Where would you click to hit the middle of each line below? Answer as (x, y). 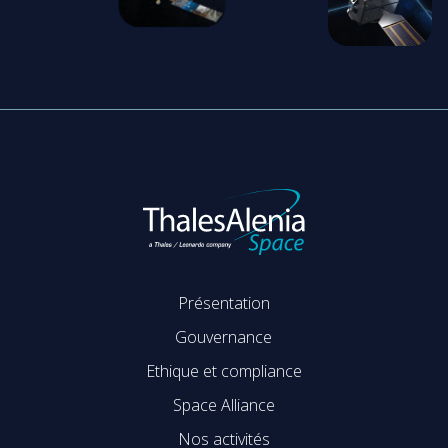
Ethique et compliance (223, 371)
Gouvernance (224, 337)
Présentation (223, 303)
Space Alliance (223, 405)
